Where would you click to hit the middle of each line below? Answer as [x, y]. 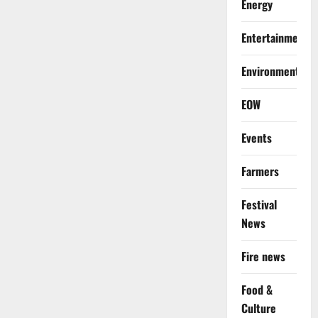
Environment [270, 71]
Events [256, 138]
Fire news [263, 257]
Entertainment [274, 38]
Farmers [260, 171]
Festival [259, 205]
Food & [257, 290]
